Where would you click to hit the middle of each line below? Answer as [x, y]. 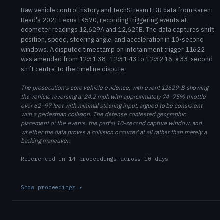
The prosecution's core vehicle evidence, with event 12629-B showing [114, 88]
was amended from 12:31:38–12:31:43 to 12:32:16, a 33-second [117, 59]
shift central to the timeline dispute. [73, 69]
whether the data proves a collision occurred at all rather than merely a [114, 132]
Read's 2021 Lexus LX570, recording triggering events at [104, 20]
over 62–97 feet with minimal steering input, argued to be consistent [111, 105]
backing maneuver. [45, 141]
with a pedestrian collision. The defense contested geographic [103, 114]
